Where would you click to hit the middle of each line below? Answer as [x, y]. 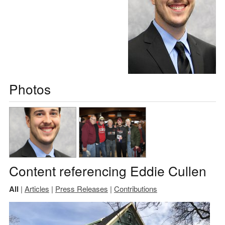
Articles [37, 188]
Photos [30, 88]
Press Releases [81, 188]
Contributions [135, 188]
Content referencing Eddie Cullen [107, 170]
